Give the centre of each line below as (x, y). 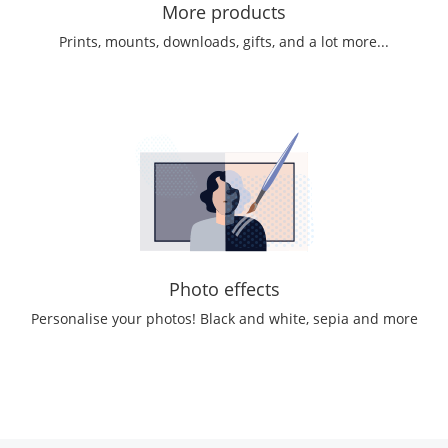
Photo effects (224, 289)
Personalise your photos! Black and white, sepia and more (224, 318)
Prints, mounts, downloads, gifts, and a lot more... (224, 41)
